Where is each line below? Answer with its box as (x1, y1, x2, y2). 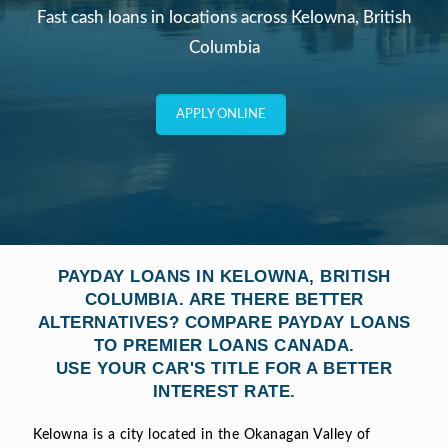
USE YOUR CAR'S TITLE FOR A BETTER (55, 358, 393, 378)
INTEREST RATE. (152, 381, 296, 401)
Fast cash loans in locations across (36, 8, 291, 26)
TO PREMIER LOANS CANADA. (93, 335, 355, 355)
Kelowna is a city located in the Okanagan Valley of (33, 427, 371, 442)
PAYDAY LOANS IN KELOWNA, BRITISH (57, 266, 391, 286)
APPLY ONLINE (175, 107, 266, 121)
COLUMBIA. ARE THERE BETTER (84, 289, 364, 309)
